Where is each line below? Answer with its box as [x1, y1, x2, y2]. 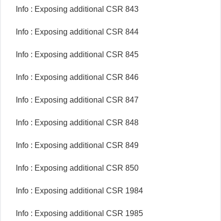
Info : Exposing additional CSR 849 [16, 141, 139, 149]
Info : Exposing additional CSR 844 [16, 28, 139, 36]
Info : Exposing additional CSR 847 [16, 96, 139, 104]
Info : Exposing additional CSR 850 [16, 164, 139, 172]
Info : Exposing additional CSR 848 [16, 118, 139, 127]
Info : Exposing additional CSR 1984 [16, 186, 143, 195]
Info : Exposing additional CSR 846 [16, 73, 139, 81]
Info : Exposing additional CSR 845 [16, 50, 139, 59]
